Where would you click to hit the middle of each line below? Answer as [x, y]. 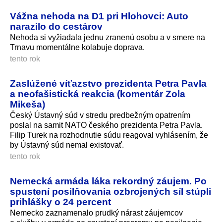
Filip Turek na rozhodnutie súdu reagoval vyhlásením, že [109, 135]
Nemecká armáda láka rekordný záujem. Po [108, 181]
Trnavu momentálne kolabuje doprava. [77, 48]
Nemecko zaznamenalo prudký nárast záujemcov [96, 213]
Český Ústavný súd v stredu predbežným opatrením [100, 115]
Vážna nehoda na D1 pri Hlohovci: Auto [99, 16]
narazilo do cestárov [56, 27]
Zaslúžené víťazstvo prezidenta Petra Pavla [108, 83]
